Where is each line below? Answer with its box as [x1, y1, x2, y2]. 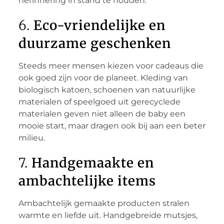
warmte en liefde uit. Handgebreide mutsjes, [18, 210, 197, 220]
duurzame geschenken [18, 34, 171, 51]
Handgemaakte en [31, 154, 154, 171]
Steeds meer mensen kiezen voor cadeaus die [18, 60, 203, 70]
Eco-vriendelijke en [33, 16, 165, 33]
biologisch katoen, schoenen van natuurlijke [18, 84, 195, 94]
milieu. [18, 132, 45, 142]
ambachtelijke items [18, 172, 156, 189]
